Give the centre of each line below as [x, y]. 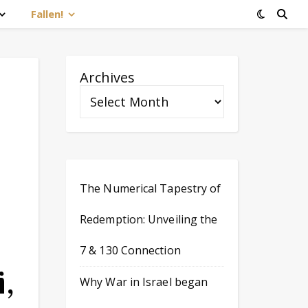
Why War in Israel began [144, 282]
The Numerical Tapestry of [151, 188]
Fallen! [47, 14]
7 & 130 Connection [130, 250]
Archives [107, 77]
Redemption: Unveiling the [149, 219]
